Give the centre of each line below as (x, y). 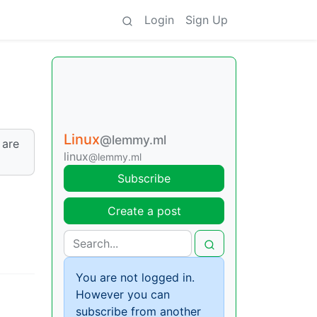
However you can (123, 294)
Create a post (144, 211)
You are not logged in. (135, 277)
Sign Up (207, 20)
